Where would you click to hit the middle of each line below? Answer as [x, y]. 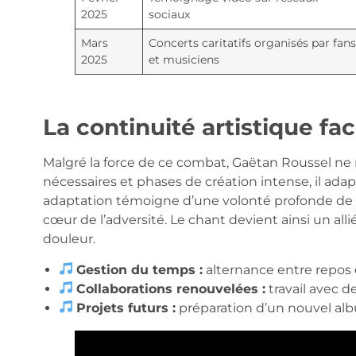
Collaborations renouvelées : [170, 288]
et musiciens [184, 60]
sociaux [169, 15]
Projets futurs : [126, 308]
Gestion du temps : [139, 269]
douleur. [69, 239]
